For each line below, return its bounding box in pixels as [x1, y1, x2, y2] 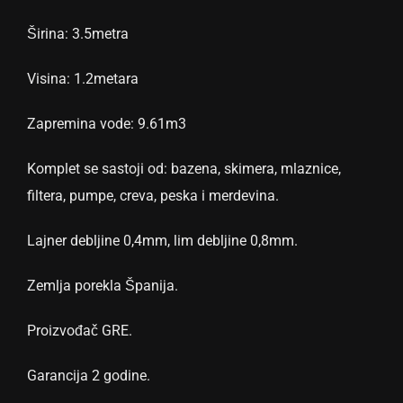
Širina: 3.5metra [27, 25, 129, 42]
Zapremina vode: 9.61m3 [27, 115, 186, 132]
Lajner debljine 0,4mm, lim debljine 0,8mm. [27, 232, 298, 249]
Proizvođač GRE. [27, 322, 132, 339]
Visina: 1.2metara [27, 70, 139, 87]
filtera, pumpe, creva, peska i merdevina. [27, 187, 279, 204]
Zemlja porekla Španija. [27, 277, 178, 294]
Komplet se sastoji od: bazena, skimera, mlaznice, [27, 160, 341, 177]
